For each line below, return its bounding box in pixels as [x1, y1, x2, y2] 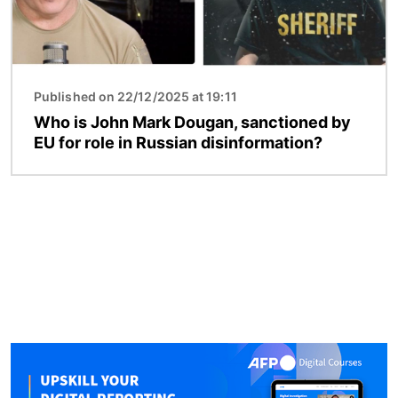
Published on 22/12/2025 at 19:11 [34, 89, 237, 105]
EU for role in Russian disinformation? [34, 133, 322, 153]
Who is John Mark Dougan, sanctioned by [34, 113, 351, 132]
